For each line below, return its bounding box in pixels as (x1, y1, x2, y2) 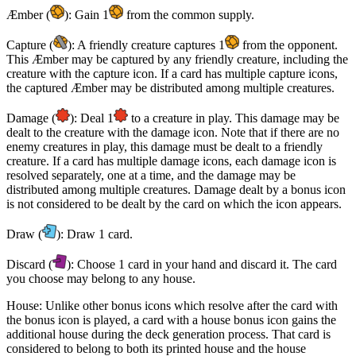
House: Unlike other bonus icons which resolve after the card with (6, 298, 338, 312)
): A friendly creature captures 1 (68, 37, 225, 52)
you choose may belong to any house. (6, 271, 195, 285)
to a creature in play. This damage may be (128, 110, 339, 125)
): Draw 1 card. (56, 226, 133, 241)
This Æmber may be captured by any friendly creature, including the (6, 52, 348, 66)
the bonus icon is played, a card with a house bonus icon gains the (6, 312, 336, 327)
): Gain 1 (64, 7, 109, 21)
